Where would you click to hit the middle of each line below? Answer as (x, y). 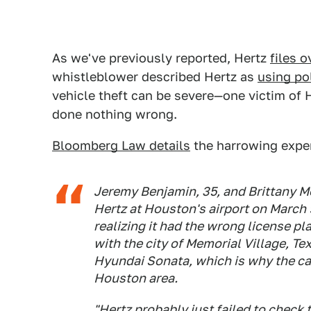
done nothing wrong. (115, 114)
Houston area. (136, 278)
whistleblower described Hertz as (155, 77)
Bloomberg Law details (121, 145)
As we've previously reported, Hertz (161, 58)
